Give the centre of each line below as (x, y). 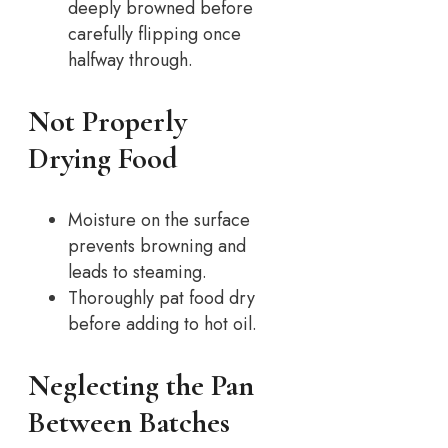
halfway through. (130, 60)
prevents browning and (157, 246)
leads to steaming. (137, 272)
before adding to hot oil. (162, 324)
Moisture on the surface (159, 220)
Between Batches (129, 423)
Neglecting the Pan (141, 386)
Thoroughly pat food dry (161, 298)
